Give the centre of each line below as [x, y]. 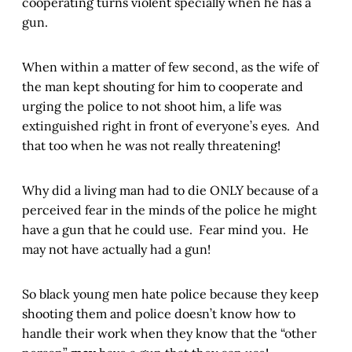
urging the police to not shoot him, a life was [152, 106]
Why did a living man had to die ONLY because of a [170, 191]
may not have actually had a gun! [116, 249]
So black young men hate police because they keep [170, 294]
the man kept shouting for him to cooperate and [163, 87]
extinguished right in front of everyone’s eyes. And [171, 126]
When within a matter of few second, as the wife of [170, 67]
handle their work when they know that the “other [169, 334]
